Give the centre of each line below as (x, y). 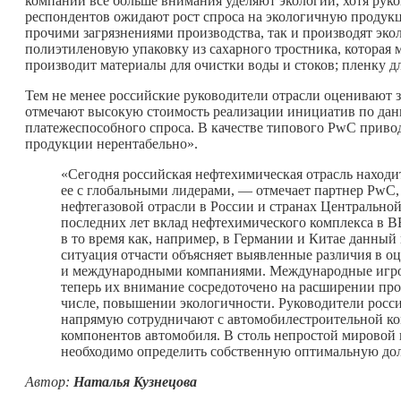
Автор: (49, 381)
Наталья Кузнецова (135, 381)
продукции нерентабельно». (111, 143)
